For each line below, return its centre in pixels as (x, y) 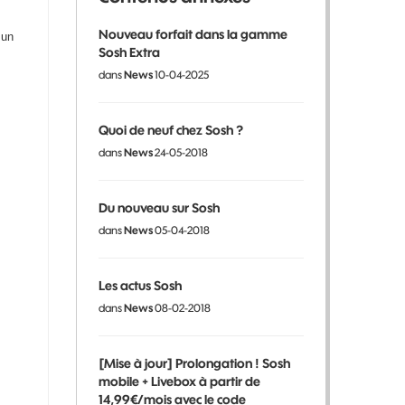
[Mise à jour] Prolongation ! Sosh (194, 363)
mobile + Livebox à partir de (179, 381)
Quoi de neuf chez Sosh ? (170, 130)
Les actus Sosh (140, 286)
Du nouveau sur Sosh (159, 208)
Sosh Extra (129, 52)
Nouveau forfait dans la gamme (193, 34)
